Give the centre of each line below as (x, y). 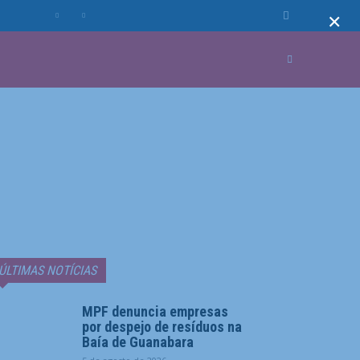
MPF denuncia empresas (155, 311)
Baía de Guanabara (138, 342)
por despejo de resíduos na (162, 327)
